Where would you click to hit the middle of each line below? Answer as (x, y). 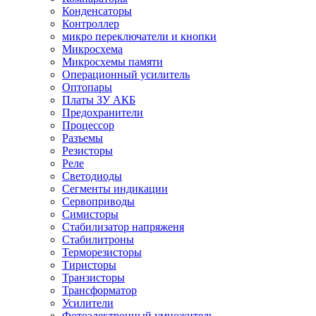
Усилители (88, 303)
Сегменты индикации (115, 188)
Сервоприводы (98, 201)
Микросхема (92, 49)
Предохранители (103, 112)
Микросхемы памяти (113, 61)
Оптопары (87, 87)
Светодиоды (92, 176)
